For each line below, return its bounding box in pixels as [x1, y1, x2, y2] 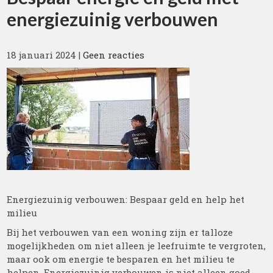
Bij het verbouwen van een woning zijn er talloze [7, 226, 233, 238]
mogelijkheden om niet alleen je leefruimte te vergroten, [7, 239, 266, 252]
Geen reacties [83, 49, 145, 61]
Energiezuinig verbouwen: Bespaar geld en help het [7, 193, 245, 205]
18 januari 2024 [7, 49, 77, 61]
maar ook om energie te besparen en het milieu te [7, 253, 235, 265]
